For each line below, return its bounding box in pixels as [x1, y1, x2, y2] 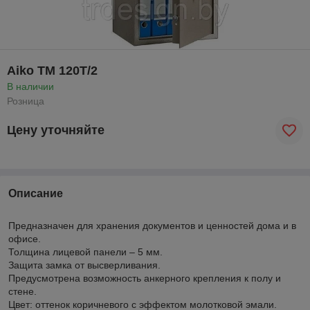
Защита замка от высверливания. [8, 259, 161, 271]
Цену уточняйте [7, 123, 104, 138]
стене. [8, 285, 37, 297]
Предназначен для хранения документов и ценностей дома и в [8, 219, 296, 231]
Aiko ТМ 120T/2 [7, 63, 98, 77]
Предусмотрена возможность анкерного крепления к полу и [8, 272, 281, 284]
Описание [8, 187, 63, 199]
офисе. [8, 232, 41, 244]
